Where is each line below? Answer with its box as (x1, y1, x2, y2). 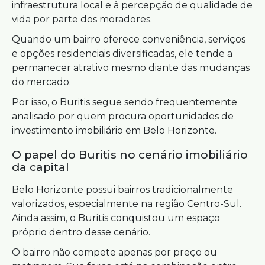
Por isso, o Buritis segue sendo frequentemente (12, 96, 237, 108)
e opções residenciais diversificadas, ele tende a (12, 48, 232, 59)
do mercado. (12, 76, 71, 88)
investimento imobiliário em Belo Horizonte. (12, 125, 216, 136)
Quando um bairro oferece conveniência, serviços (12, 34, 245, 45)
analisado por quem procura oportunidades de (12, 111, 234, 122)
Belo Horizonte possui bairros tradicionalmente (12, 184, 233, 195)
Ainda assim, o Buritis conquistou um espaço (12, 212, 220, 224)
